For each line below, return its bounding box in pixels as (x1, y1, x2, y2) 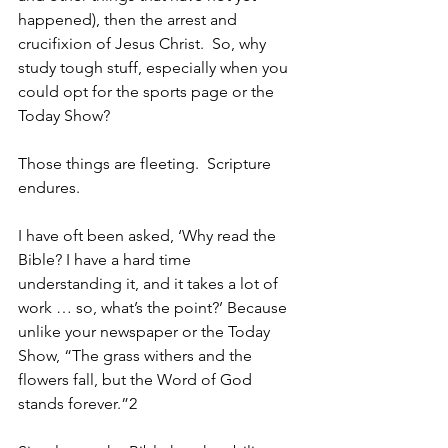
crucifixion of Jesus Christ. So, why (18, 33, 270, 53)
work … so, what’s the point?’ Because (18, 297, 291, 317)
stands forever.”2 (18, 393, 137, 413)
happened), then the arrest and (18, 9, 241, 29)
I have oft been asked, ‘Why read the (18, 225, 280, 245)
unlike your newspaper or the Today (18, 321, 274, 341)
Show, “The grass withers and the (18, 345, 256, 365)
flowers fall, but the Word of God (18, 369, 256, 389)
